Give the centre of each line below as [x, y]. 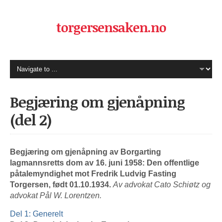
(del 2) [31, 120]
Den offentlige [173, 163]
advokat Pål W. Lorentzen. [56, 195]
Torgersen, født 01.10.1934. [61, 185]
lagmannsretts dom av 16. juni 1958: [77, 163]
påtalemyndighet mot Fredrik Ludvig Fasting [93, 174]
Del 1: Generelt [36, 214]
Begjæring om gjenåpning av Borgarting [85, 152]
